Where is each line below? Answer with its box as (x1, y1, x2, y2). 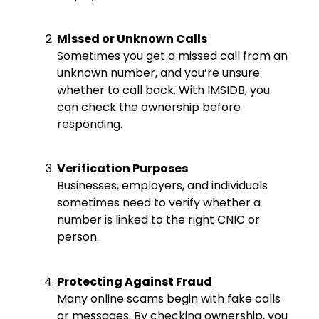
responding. (57, 116, 122, 133)
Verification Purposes (57, 160, 188, 177)
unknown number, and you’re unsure (57, 65, 260, 82)
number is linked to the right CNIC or (57, 211, 260, 229)
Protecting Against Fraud (57, 273, 212, 290)
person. (57, 229, 99, 246)
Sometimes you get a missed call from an (57, 48, 288, 65)
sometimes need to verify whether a (57, 194, 261, 211)
